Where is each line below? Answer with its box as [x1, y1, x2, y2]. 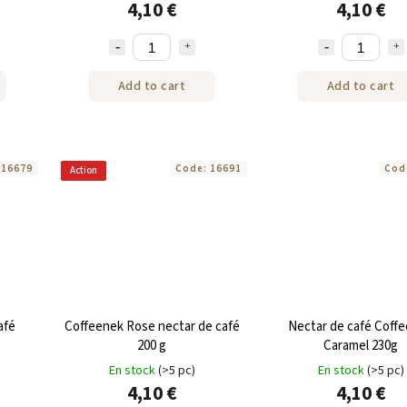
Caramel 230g [323, 335, 398, 355]
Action [70, 164, 97, 178]
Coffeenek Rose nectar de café [64, 316, 240, 336]
